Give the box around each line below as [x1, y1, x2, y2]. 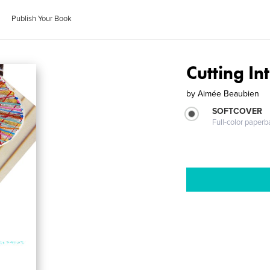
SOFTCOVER [212, 106, 263, 116]
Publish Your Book [11, 14, 72, 24]
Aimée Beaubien [198, 89, 260, 99]
